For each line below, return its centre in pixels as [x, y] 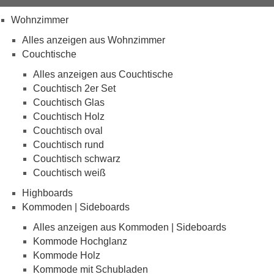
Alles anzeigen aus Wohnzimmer [94, 40]
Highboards [47, 193]
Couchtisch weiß [69, 172]
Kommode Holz [67, 255]
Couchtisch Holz [69, 116]
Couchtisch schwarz [77, 158]
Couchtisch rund [68, 144]
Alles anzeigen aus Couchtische [103, 74]
